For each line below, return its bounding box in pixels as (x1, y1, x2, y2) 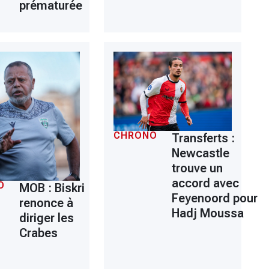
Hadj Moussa (171, 205, 244, 220)
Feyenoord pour (171, 190, 258, 205)
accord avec (171, 175, 239, 190)
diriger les (19, 210, 74, 225)
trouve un (171, 160, 223, 175)
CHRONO (113, 129, 157, 141)
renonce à (19, 195, 74, 210)
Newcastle (171, 145, 229, 160)
